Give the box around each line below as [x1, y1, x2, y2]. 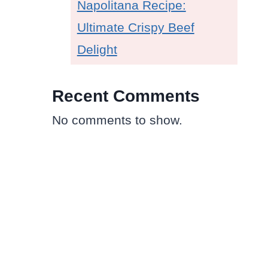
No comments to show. [51, 112, 182, 127]
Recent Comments [51, 86, 200, 105]
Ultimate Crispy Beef [77, 20, 194, 35]
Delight [77, 42, 117, 57]
